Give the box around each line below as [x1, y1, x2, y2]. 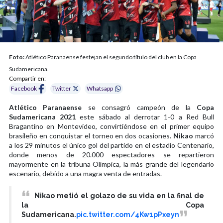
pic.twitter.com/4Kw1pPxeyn [76, 210, 179, 219]
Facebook [11, 85, 37, 93]
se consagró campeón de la [82, 103, 197, 111]
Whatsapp [87, 85, 113, 93]
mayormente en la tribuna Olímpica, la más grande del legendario [9, 159, 214, 168]
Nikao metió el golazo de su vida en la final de [34, 191, 204, 200]
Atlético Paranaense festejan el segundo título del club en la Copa [24, 53, 197, 61]
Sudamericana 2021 [9, 112, 76, 121]
